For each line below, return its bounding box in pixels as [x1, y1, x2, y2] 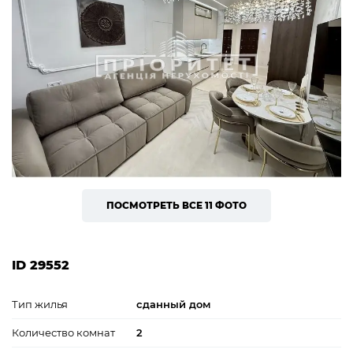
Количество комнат [12, 325, 115, 339]
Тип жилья [12, 297, 68, 310]
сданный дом [136, 297, 210, 310]
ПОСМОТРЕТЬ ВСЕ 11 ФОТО [106, 199, 247, 211]
